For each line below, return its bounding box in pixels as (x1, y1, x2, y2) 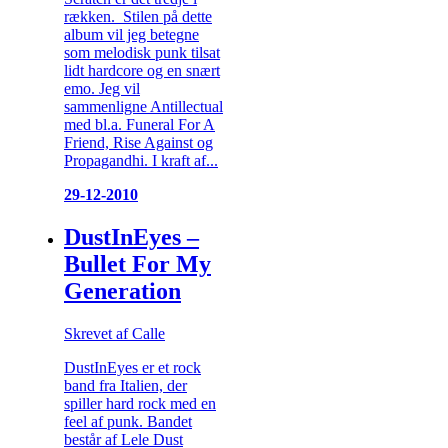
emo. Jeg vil (64, 80, 140, 98)
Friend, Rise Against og (64, 134, 213, 152)
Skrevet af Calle (64, 325, 165, 343)
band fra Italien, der (64, 377, 187, 395)
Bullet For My (64, 251, 211, 278)
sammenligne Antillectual (64, 98, 223, 116)
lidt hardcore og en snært (64, 62, 220, 80)
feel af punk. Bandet (64, 413, 192, 431)
